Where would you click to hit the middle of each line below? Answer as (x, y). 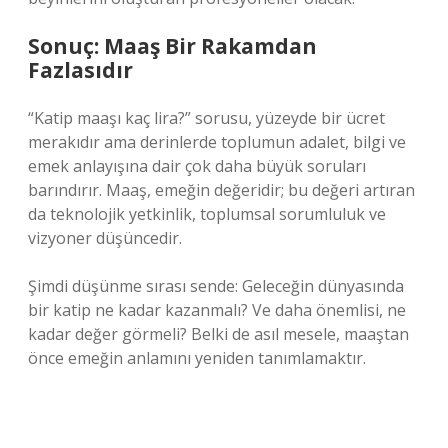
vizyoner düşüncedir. (105, 238)
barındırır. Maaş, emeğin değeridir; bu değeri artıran (221, 190)
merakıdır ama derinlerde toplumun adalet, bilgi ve (217, 142)
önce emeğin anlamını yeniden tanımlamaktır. (197, 358)
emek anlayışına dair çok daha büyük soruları (197, 166)
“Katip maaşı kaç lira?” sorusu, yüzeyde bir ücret (206, 118)
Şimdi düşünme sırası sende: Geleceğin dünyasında (216, 286)
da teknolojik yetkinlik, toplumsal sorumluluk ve (207, 214)
